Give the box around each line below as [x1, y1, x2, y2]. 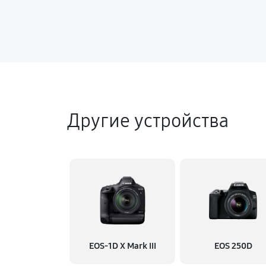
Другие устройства [67, 109, 229, 132]
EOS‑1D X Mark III [88, 240, 156, 251]
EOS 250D [214, 240, 252, 251]
